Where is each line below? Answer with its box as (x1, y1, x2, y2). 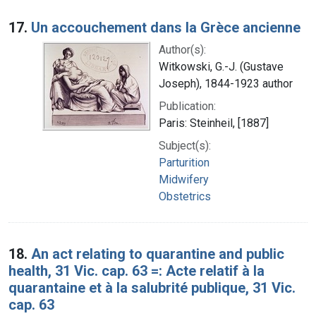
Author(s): (159, 42, 206, 56)
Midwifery (159, 172, 209, 186)
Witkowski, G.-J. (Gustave (159, 59, 284, 73)
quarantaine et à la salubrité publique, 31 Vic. (8, 279, 296, 296)
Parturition (159, 155, 209, 169)
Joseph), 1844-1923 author (159, 76, 293, 90)
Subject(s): (159, 138, 211, 152)
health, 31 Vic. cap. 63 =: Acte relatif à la (8, 262, 265, 279)
